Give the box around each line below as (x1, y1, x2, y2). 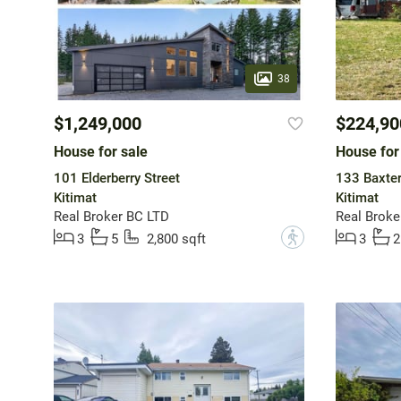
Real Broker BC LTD (53, 209, 169, 226)
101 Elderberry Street (53, 170, 180, 187)
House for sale (53, 143, 148, 161)
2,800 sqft (146, 231, 206, 248)
